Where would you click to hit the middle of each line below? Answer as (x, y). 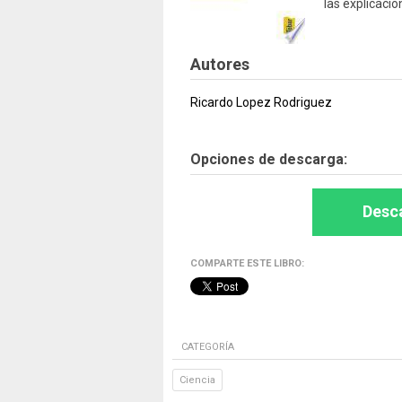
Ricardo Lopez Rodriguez (261, 102)
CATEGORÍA (208, 347)
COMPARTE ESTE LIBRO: (247, 263)
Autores (220, 64)
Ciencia (197, 380)
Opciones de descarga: (269, 159)
